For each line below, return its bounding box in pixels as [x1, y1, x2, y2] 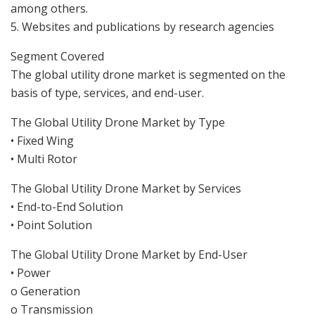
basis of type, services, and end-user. [11, 84, 204, 101]
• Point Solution [11, 217, 92, 233]
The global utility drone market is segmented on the [11, 66, 285, 82]
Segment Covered [11, 48, 104, 64]
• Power [11, 264, 51, 281]
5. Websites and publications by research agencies [11, 18, 274, 34]
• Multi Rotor [11, 150, 77, 167]
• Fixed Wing [11, 132, 74, 148]
